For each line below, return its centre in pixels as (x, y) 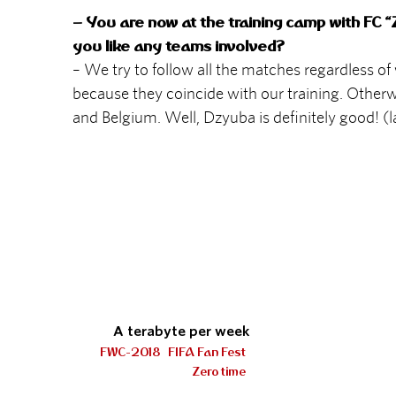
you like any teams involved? (179, 46)
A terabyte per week (182, 331)
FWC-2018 (130, 352)
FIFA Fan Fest (207, 352)
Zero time (219, 371)
